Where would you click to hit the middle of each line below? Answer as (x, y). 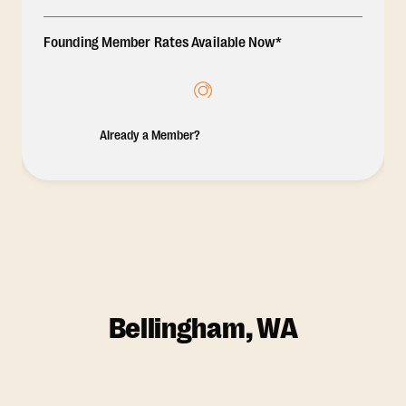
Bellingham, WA (203, 329)
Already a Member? (150, 135)
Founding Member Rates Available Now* (163, 43)
